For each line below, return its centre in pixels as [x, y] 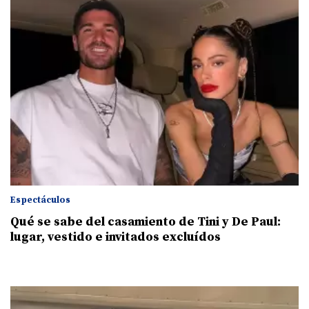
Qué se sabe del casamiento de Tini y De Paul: [146, 222]
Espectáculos [40, 200]
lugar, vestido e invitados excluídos [116, 237]
